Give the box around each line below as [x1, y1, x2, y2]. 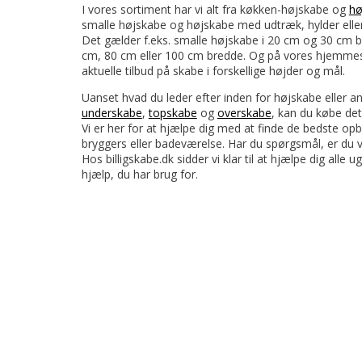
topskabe [148, 104, 197, 120]
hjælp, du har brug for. [81, 166, 198, 182]
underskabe [81, 104, 142, 120]
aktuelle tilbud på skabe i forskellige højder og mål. [81, 62, 345, 78]
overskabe [217, 104, 271, 120]
